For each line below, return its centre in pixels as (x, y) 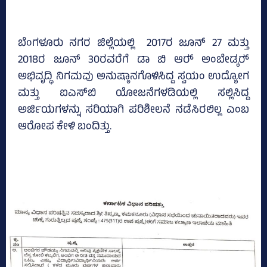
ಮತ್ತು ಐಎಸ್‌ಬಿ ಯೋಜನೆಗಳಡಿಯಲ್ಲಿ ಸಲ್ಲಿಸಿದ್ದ (133, 94)
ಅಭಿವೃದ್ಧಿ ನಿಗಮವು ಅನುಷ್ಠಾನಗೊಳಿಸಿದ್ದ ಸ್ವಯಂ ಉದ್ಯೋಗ (133, 78)
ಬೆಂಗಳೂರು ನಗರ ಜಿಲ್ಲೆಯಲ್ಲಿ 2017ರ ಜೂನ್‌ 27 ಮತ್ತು (133, 44)
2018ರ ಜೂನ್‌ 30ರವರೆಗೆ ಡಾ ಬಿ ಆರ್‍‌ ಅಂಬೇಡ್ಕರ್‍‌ (133, 61)
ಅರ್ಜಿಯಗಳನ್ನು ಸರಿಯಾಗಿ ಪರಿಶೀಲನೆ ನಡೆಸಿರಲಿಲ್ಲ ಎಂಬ (133, 111)
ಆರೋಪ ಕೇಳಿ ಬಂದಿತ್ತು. (65, 128)
